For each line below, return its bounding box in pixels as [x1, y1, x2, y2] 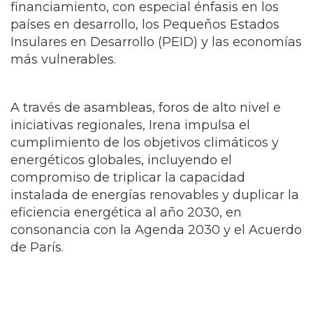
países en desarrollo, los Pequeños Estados [10, 34, 279, 50]
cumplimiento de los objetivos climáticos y [10, 152, 279, 168]
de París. [10, 256, 64, 272]
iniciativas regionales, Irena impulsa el [10, 134, 250, 150]
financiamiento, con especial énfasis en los [10, 16, 279, 32]
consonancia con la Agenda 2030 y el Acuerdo [10, 239, 302, 255]
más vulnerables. [10, 68, 116, 85]
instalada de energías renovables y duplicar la [10, 204, 299, 220]
